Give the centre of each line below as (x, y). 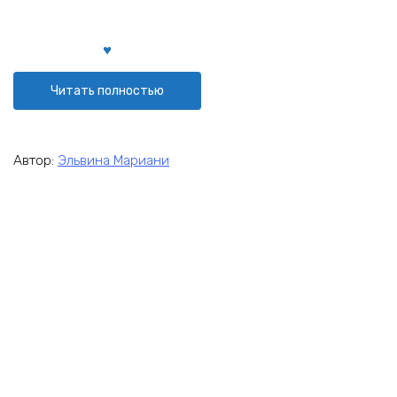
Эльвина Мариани (113, 160)
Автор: (35, 160)
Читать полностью (107, 90)
